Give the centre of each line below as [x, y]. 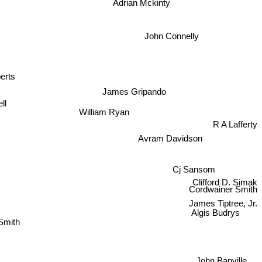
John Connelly [172, 30]
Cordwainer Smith [223, 200]
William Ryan [106, 109]
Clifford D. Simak [225, 188]
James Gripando [133, 95]
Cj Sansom [194, 173]
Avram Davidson [169, 146]
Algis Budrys [208, 223]
